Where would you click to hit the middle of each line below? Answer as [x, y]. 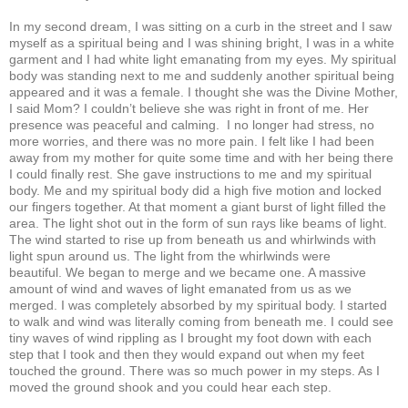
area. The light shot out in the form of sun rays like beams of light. [198, 223]
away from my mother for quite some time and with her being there [201, 157]
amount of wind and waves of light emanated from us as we [180, 288]
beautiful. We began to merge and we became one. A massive [188, 272]
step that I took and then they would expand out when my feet [187, 354]
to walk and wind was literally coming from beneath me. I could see [201, 321]
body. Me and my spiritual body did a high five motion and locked [195, 190]
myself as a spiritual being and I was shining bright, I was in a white [202, 42]
